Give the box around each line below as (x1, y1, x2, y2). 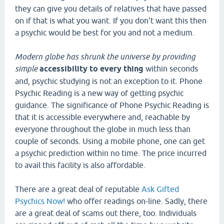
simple (15, 64, 37, 73)
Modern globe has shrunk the (15, 52, 118, 61)
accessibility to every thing (39, 64, 143, 73)
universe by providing (120, 52, 195, 61)
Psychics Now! (15, 196, 65, 205)
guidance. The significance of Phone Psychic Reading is (15, 100, 209, 109)
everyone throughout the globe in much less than (15, 124, 190, 133)
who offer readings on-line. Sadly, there (65, 196, 207, 205)
